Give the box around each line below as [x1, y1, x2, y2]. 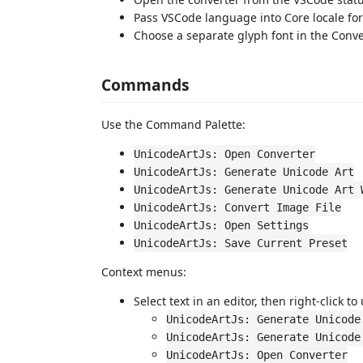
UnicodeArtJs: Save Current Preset [134, 237, 348, 250]
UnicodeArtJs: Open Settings [134, 219, 309, 232]
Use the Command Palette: [101, 117, 246, 132]
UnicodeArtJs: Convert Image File [134, 201, 341, 214]
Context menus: [101, 264, 186, 280]
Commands [101, 74, 190, 96]
